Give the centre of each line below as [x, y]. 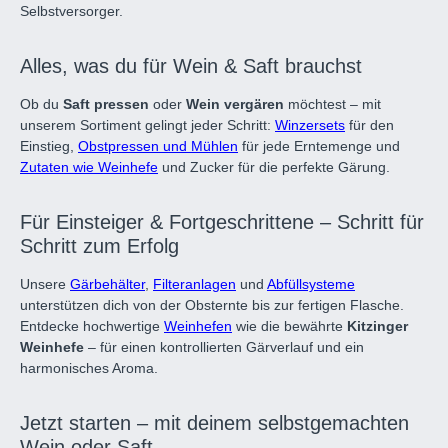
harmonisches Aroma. [89, 368]
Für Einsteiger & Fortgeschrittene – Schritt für [222, 222]
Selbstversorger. [71, 11]
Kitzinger [377, 326]
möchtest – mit [332, 104]
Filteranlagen [194, 284]
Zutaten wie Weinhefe [89, 167]
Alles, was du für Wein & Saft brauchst [191, 66]
